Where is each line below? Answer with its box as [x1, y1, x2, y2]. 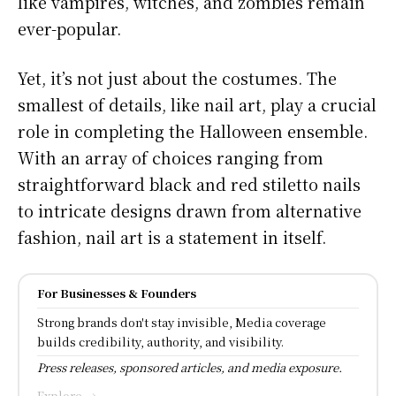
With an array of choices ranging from [18, 145, 324, 169]
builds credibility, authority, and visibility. [37, 332, 284, 350]
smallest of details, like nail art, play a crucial [18, 92, 377, 116]
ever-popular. [18, 16, 121, 40]
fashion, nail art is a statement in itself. [18, 225, 326, 248]
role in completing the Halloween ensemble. [18, 118, 368, 142]
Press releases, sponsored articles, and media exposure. [37, 358, 342, 376]
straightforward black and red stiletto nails [18, 171, 361, 195]
